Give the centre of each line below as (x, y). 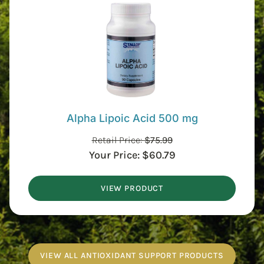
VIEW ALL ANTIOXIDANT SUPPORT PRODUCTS (132, 256)
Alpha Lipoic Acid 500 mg (132, 118)
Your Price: (115, 155)
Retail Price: (118, 140)
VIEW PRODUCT (132, 188)
